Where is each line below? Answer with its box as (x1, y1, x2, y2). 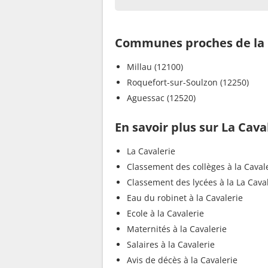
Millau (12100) (127, 60, 183, 72)
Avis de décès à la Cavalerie (127, 254, 237, 266)
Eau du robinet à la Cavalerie (127, 191, 243, 203)
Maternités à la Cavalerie (127, 223, 227, 234)
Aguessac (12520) (127, 92, 196, 103)
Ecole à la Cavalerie (127, 207, 204, 219)
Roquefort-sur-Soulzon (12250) (127, 76, 249, 88)
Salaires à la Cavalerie (127, 238, 215, 250)
